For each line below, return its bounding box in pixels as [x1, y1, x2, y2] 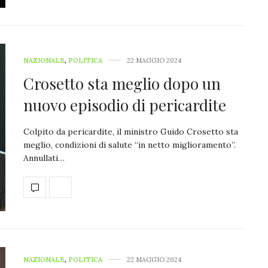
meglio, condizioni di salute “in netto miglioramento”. [23, 139, 236, 150]
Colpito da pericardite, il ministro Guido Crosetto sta [23, 126, 238, 137]
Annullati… [23, 152, 65, 163]
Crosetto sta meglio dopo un [23, 72, 221, 94]
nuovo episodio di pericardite [23, 94, 226, 115]
